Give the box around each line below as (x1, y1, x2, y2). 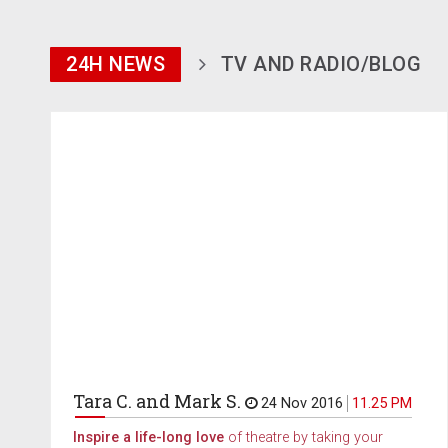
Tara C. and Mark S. (73, 389, 241, 414)
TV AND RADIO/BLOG (220, 52, 421, 77)
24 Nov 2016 (257, 395, 347, 413)
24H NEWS (66, 52, 165, 77)
